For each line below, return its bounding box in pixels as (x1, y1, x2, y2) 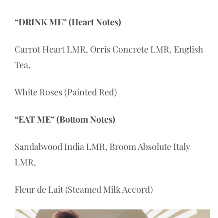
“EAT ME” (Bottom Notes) (15, 113, 115, 126)
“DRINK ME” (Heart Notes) (15, 16, 121, 28)
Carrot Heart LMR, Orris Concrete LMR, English (15, 43, 203, 55)
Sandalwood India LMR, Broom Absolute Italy (15, 141, 190, 153)
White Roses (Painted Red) (15, 86, 117, 98)
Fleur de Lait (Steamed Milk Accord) (15, 183, 153, 196)
